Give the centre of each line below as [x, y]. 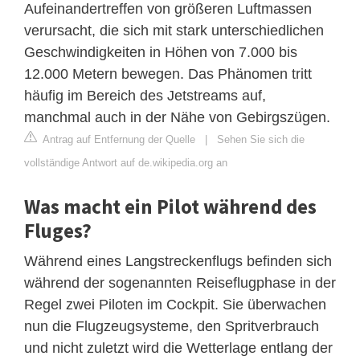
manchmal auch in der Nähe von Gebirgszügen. [177, 117]
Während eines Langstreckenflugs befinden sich [178, 261]
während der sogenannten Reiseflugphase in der [180, 282]
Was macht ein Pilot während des [170, 206]
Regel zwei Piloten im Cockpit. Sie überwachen [175, 304]
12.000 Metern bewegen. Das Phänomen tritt [168, 74]
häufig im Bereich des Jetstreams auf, [145, 95]
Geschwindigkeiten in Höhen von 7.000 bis [161, 52]
